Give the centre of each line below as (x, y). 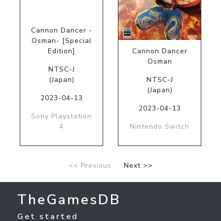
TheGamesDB (69, 200)
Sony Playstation (61, 116)
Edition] (61, 51)
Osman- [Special (61, 41)
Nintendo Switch (160, 127)
